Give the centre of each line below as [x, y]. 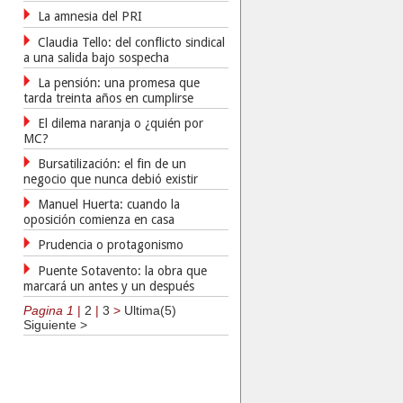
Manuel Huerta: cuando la [109, 204]
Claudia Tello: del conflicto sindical [131, 42]
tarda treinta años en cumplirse [108, 98]
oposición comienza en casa [99, 219]
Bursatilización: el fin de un [112, 164]
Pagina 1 [49, 310]
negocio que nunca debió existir [111, 179]
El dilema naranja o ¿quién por [121, 123]
